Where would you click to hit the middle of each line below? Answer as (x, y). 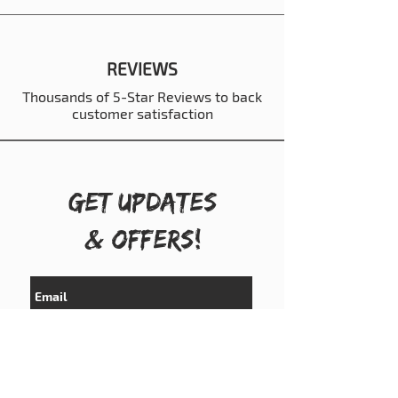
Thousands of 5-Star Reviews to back (142, 97)
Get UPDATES (143, 202)
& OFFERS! (143, 239)
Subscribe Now (141, 337)
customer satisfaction (142, 114)
